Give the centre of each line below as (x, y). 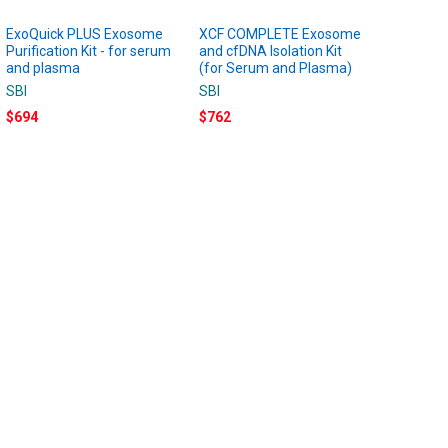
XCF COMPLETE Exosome (280, 33)
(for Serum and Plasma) (276, 67)
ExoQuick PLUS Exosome (85, 33)
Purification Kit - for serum (89, 50)
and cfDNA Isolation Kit (271, 50)
